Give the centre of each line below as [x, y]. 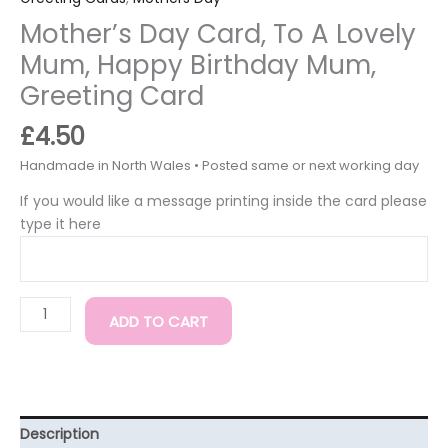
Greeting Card [112, 96]
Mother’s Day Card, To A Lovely [218, 34]
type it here [60, 224]
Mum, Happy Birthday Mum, [198, 65]
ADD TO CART [158, 321]
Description [59, 434]
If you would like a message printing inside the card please [223, 201]
